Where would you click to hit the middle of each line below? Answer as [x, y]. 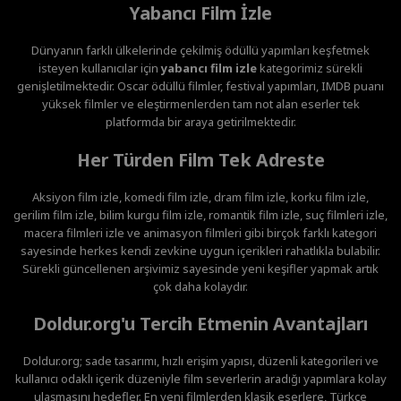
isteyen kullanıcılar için [100, 68]
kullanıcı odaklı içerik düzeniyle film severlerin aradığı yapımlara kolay [200, 379]
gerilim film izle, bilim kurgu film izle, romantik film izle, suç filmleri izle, [200, 214]
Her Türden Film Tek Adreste [200, 159]
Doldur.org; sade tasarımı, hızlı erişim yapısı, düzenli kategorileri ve [200, 361]
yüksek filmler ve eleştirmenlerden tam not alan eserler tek [200, 104]
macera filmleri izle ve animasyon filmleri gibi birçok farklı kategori [200, 232]
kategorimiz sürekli [310, 68]
